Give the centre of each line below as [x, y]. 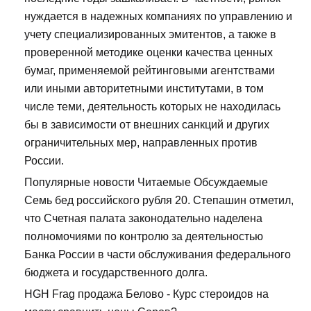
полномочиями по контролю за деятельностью [144, 236]
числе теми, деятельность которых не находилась [152, 106]
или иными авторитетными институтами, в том [144, 88]
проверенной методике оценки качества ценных [149, 52]
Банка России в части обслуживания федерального [158, 254]
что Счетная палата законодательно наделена [143, 218]
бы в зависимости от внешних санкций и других [147, 124]
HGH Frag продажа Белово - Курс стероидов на [146, 294]
